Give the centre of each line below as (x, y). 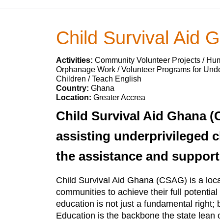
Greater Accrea (119, 97)
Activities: (75, 60)
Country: (73, 88)
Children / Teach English (99, 79)
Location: (75, 97)
